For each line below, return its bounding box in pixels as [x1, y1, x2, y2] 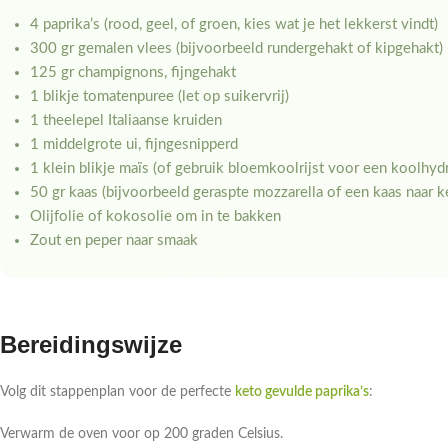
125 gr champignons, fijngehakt [30, 65, 236, 81]
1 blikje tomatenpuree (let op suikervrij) [30, 89, 289, 105]
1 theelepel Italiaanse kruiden [30, 113, 222, 129]
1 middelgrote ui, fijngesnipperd [30, 137, 238, 153]
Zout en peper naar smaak [30, 233, 198, 249]
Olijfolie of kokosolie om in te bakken [30, 209, 281, 225]
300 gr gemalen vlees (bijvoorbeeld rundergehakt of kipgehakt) [30, 41, 443, 57]
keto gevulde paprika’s [235, 385, 369, 400]
